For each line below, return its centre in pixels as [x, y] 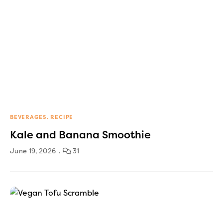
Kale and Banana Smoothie [80, 135]
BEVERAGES [28, 117]
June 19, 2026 [33, 151]
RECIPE [62, 117]
